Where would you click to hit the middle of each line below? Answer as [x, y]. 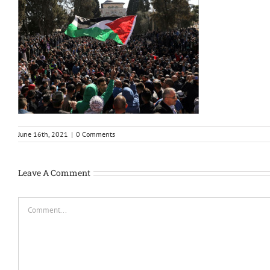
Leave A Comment [54, 173]
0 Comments [96, 134]
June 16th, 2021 [43, 134]
